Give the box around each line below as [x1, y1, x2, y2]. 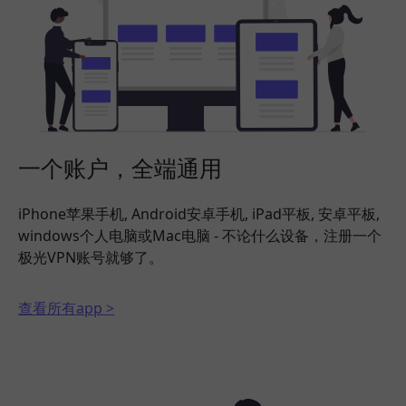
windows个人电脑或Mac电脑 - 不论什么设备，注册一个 [18, 226, 382, 246]
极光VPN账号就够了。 [18, 247, 163, 268]
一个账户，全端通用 [18, 152, 222, 184]
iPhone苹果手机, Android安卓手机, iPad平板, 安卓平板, [18, 204, 380, 225]
